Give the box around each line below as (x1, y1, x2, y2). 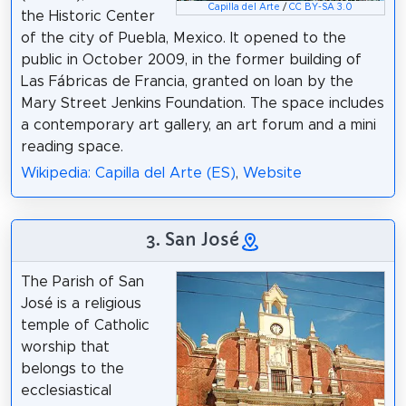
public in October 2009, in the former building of (20, 53, 362, 68)
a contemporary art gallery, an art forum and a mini (20, 118, 376, 133)
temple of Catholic (20, 318, 150, 333)
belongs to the (20, 362, 124, 377)
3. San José (145, 228, 239, 251)
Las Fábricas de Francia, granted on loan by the (20, 74, 353, 90)
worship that (20, 340, 110, 355)
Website (242, 166, 302, 181)
